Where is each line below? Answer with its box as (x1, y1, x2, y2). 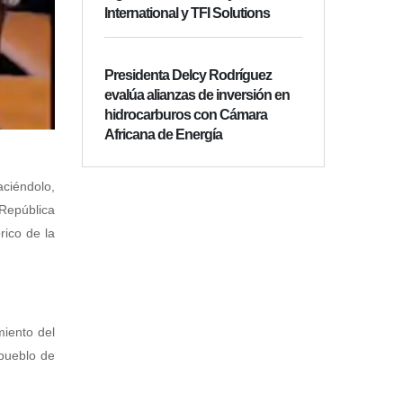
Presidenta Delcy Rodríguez (104, 67, 272, 84)
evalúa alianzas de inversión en (104, 87, 290, 103)
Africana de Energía (104, 127, 222, 143)
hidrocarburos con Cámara (104, 107, 267, 123)
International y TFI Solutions (104, 5, 270, 22)
